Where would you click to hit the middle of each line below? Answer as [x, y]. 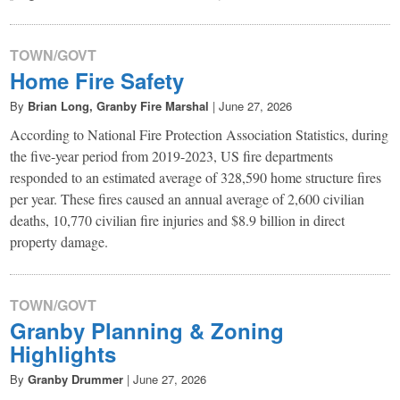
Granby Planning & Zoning [147, 330]
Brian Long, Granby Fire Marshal [119, 105]
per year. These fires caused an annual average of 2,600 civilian [187, 198]
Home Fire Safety [97, 80]
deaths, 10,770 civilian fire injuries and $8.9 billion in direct [178, 220]
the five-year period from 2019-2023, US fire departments [172, 155]
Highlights [63, 353]
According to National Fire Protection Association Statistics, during [200, 134]
